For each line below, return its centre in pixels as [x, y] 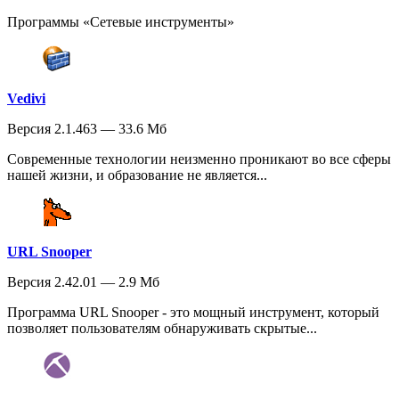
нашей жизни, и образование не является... [137, 175]
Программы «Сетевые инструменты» [121, 22]
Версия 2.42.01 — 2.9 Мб [83, 282]
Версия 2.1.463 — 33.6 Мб [87, 129]
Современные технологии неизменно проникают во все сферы [199, 159]
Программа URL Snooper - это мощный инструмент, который [193, 313]
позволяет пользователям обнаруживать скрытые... [162, 329]
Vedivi [26, 99]
